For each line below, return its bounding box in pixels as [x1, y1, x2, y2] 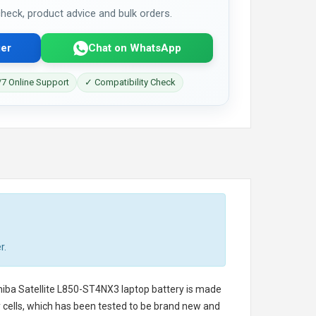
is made [184, 284, 221, 295]
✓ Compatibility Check [85, 77, 176, 87]
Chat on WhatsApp [87, 41, 181, 54]
